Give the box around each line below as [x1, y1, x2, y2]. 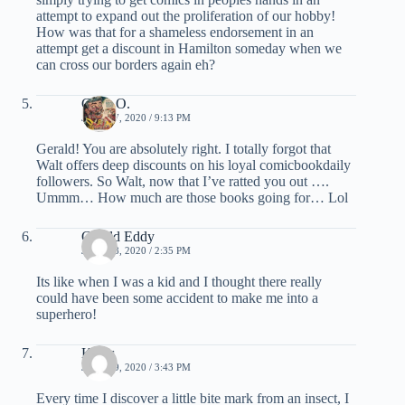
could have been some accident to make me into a [36, 289, 318, 306]
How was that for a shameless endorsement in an [36, 24, 314, 40]
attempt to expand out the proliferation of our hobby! [36, 7, 335, 24]
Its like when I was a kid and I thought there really [36, 273, 322, 289]
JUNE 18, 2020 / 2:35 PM [81, 244, 191, 256]
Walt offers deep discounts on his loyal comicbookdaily [36, 156, 351, 173]
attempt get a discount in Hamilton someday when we [36, 40, 342, 56]
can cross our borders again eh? [36, 56, 215, 72]
